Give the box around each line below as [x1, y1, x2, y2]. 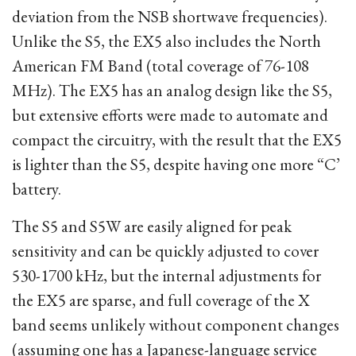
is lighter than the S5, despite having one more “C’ [12, 153, 340, 175]
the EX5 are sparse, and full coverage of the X [12, 289, 310, 311]
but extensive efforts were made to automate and [12, 104, 328, 126]
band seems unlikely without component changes [12, 314, 339, 335]
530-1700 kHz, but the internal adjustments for [12, 265, 321, 286]
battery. [12, 178, 61, 199]
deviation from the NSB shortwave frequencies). [12, 6, 327, 27]
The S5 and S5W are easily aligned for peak [12, 215, 292, 237]
